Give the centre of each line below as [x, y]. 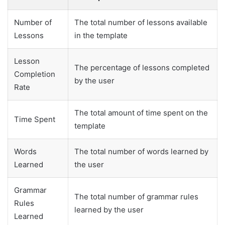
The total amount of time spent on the [141, 113]
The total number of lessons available [141, 22]
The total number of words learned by [141, 151]
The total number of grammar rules [136, 196]
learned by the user [109, 209]
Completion [35, 74]
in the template [101, 35]
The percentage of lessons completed [142, 67]
